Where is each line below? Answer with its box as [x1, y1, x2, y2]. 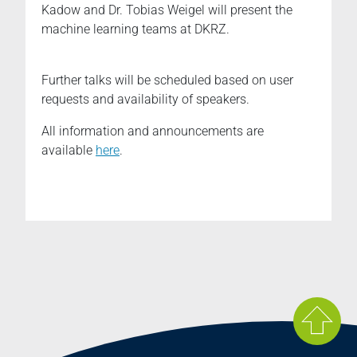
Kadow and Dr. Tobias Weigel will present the [41, 2, 292, 18]
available [41, 143, 96, 158]
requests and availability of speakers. [41, 92, 249, 107]
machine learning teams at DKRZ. [41, 22, 229, 37]
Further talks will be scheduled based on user [41, 73, 293, 88]
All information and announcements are [41, 124, 264, 139]
